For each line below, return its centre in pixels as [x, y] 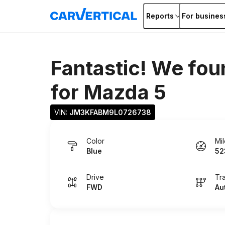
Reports [160, 16]
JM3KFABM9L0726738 [110, 112]
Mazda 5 [125, 92]
